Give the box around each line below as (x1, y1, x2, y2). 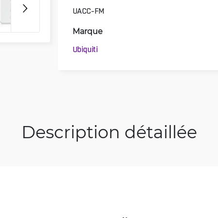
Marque (72, 25, 103, 36)
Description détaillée (21, 120, 197, 143)
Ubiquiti (72, 45, 98, 54)
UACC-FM (72, 6, 105, 16)
